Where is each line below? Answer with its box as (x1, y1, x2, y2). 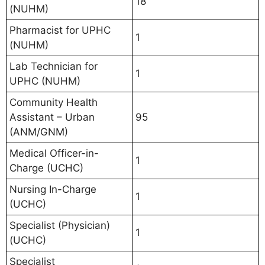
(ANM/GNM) (9, 126, 68, 138)
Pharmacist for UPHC (9, 24, 111, 37)
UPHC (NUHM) (9, 75, 80, 88)
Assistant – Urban (9, 111, 95, 124)
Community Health (9, 96, 98, 109)
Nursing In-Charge (9, 183, 96, 196)
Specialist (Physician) (9, 219, 110, 232)
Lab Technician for (9, 60, 98, 73)
